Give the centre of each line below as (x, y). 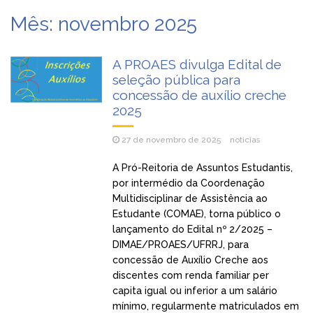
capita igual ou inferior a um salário (195, 290)
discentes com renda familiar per (191, 275)
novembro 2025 (128, 24)
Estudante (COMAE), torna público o (197, 213)
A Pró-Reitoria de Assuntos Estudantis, (203, 167)
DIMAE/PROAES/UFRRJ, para (181, 244)
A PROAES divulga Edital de (197, 64)
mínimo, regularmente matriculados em (206, 306)
